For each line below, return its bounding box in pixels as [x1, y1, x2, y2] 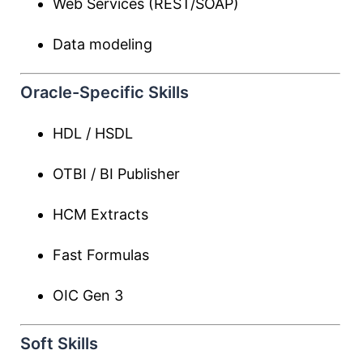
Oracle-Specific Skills [20, 83, 189, 102]
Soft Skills [20, 334, 98, 353]
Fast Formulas [53, 246, 149, 263]
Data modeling [53, 36, 152, 53]
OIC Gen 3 [53, 287, 123, 304]
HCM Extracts [53, 206, 148, 223]
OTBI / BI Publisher [53, 165, 180, 182]
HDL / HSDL [53, 125, 133, 142]
